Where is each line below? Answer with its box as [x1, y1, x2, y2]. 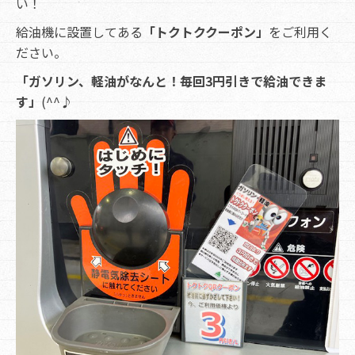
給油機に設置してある [16, 22, 143, 42]
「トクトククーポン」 [143, 22, 269, 42]
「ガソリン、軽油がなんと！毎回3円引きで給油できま [16, 71, 326, 91]
